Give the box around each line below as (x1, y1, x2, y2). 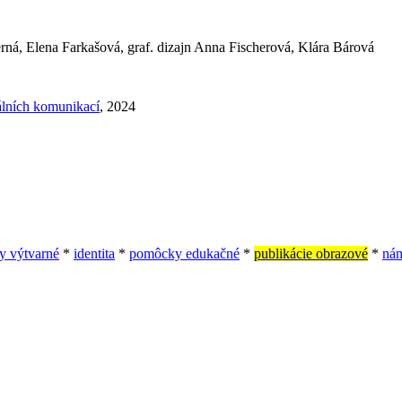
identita (74, 245, 115, 261)
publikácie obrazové (254, 245, 368, 261)
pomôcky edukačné (129, 245, 240, 261)
